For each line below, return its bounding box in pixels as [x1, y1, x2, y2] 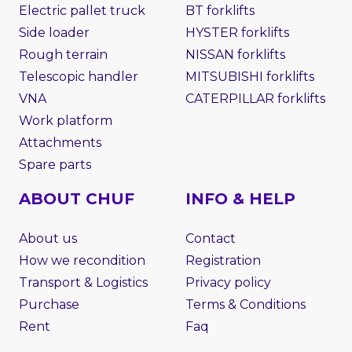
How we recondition [19, 253, 145, 268]
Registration [185, 253, 261, 268]
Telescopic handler [19, 69, 138, 84]
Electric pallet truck [19, 3, 145, 18]
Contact [185, 231, 236, 246]
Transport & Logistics [19, 275, 148, 290]
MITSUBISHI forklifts [185, 69, 314, 84]
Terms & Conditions [185, 297, 306, 312]
